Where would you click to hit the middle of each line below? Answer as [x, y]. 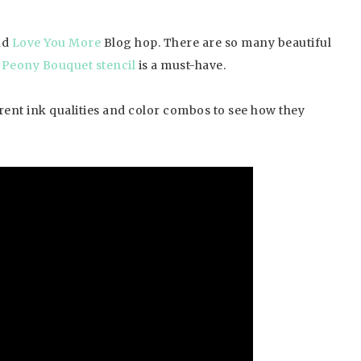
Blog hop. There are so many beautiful [217, 43]
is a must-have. [180, 65]
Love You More [58, 43]
